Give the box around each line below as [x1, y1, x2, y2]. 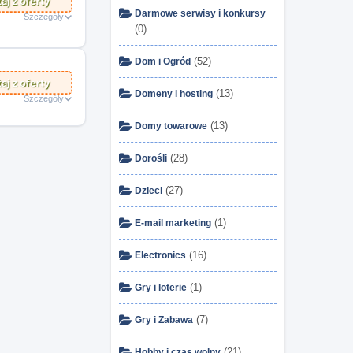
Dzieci [135, 185, 162, 196]
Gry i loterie [135, 282, 187, 293]
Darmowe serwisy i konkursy [135, 8, 266, 19]
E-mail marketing [135, 217, 211, 229]
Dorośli [135, 153, 167, 164]
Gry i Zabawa [135, 314, 193, 325]
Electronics [135, 250, 186, 261]
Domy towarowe [135, 121, 207, 132]
